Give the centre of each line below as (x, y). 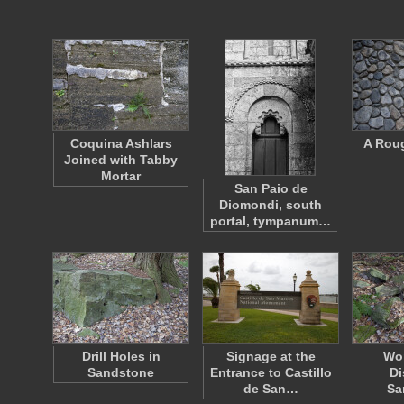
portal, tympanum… (271, 221)
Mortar (121, 176)
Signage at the (271, 356)
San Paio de (271, 188)
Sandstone (121, 372)
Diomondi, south (271, 205)
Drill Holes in (121, 356)
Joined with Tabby (121, 160)
